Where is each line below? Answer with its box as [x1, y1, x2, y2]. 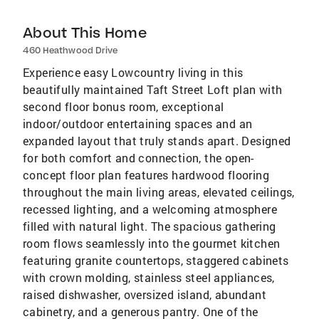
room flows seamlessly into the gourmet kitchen [23, 235, 281, 251]
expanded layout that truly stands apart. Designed [23, 132, 291, 148]
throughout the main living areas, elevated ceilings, [23, 184, 295, 199]
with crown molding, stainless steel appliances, [23, 269, 275, 285]
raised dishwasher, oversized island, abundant [23, 286, 266, 302]
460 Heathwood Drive [23, 44, 117, 56]
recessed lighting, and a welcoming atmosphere [23, 201, 277, 216]
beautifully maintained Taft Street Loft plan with [23, 81, 283, 97]
